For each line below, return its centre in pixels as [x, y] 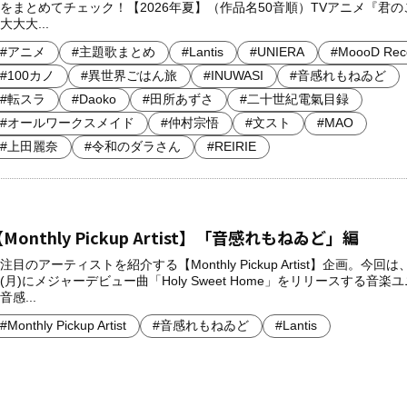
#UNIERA [278, 52]
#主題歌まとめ [114, 52]
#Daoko [94, 99]
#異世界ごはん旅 [129, 75]
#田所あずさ [179, 99]
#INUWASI [234, 75]
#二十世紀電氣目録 [295, 99]
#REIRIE [232, 146]
